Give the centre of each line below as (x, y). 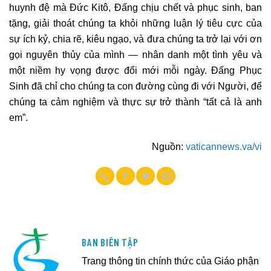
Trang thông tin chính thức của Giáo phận (170, 260)
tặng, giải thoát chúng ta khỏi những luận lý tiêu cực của (135, 23)
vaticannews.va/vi (224, 146)
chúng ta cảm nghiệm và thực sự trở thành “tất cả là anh (135, 102)
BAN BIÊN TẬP (110, 242)
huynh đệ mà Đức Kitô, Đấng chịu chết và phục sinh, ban (135, 8)
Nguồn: (169, 146)
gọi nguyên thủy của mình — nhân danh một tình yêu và (135, 55)
